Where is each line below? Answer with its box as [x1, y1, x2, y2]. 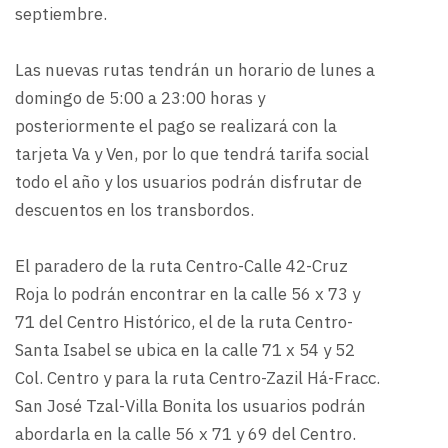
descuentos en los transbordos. [15, 198, 254, 223]
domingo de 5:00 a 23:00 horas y [15, 86, 265, 111]
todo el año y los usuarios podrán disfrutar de [15, 170, 362, 195]
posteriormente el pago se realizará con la [15, 114, 337, 139]
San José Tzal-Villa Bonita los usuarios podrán [15, 394, 366, 419]
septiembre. [15, 2, 107, 27]
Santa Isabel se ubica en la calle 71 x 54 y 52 [15, 338, 355, 363]
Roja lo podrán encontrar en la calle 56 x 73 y [15, 282, 360, 307]
